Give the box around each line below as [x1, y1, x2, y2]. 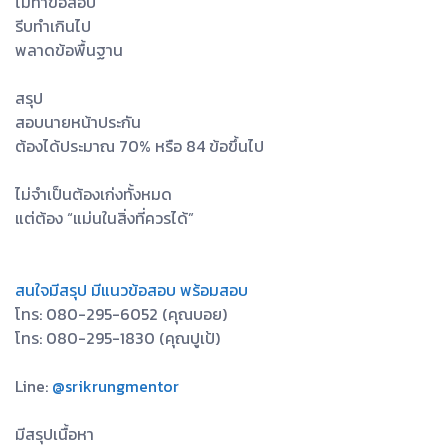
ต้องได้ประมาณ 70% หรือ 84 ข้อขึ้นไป [15, 134, 264, 159]
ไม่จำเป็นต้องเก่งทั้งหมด [15, 182, 172, 207]
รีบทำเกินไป [15, 14, 91, 39]
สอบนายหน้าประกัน [15, 110, 141, 135]
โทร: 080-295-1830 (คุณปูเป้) [15, 326, 220, 351]
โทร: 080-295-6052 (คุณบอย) [15, 302, 227, 327]
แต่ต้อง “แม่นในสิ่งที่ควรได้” [15, 206, 194, 231]
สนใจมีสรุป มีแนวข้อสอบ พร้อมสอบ [15, 278, 248, 303]
